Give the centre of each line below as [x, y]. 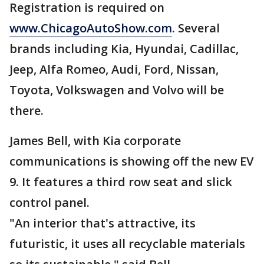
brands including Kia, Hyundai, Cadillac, [124, 49]
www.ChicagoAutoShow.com [91, 28]
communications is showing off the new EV [131, 161]
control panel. [49, 202]
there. [27, 110]
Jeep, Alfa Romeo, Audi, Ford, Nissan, [114, 69]
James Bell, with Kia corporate [95, 141]
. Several [196, 28]
